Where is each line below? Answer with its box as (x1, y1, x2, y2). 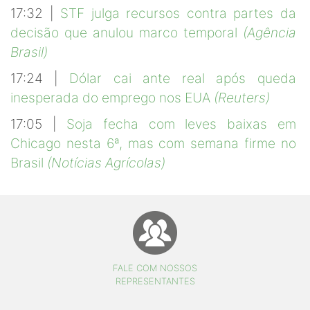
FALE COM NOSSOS (113, 263, 197, 274)
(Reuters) (214, 89, 270, 107)
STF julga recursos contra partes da (60, 5, 296, 22)
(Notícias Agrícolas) (47, 154, 165, 172)
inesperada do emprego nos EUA (10, 89, 214, 107)
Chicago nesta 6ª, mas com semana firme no (10, 135, 296, 152)
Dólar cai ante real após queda (69, 70, 296, 87)
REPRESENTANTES (115, 276, 195, 287)
